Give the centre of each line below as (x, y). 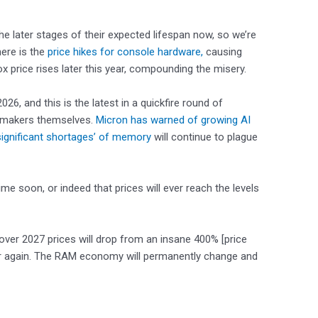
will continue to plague (204, 137)
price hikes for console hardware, (125, 51)
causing (223, 51)
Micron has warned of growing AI (173, 120)
